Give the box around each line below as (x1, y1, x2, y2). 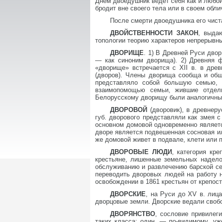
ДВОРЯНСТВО (110, 210, 155, 218)
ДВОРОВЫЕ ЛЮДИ (110, 148, 172, 156)
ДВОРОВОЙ (110, 106, 147, 113)
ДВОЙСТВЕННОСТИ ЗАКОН (110, 29, 198, 37)
